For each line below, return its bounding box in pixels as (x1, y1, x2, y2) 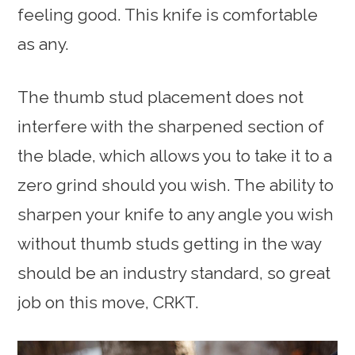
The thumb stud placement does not (17, 86, 304, 107)
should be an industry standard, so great (17, 262, 331, 283)
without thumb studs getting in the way (17, 233, 322, 254)
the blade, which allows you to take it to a (17, 145, 333, 166)
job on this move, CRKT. (17, 292, 200, 312)
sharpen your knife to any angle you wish (17, 204, 334, 224)
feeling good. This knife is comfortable (17, 4, 319, 25)
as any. (17, 33, 70, 54)
